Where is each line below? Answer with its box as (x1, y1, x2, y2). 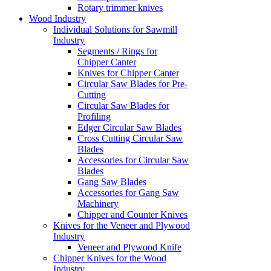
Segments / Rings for (77, 46, 157, 57)
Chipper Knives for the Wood (53, 253, 166, 264)
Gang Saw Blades (77, 177, 146, 188)
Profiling (77, 111, 111, 122)
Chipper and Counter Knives (77, 209, 188, 220)
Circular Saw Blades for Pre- (77, 79, 188, 90)
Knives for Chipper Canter (77, 68, 179, 79)
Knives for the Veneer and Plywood (53, 220, 190, 231)
